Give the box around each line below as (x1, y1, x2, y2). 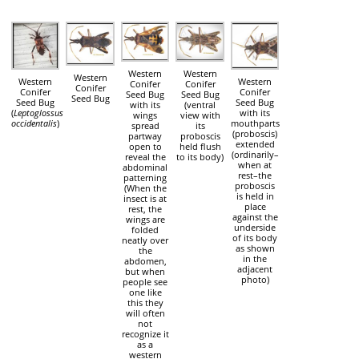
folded (131, 224, 159, 236)
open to (128, 140, 162, 153)
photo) (240, 273, 269, 286)
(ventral (184, 99, 216, 111)
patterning (123, 171, 167, 184)
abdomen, (123, 255, 167, 268)
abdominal (123, 161, 168, 174)
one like (128, 286, 162, 299)
